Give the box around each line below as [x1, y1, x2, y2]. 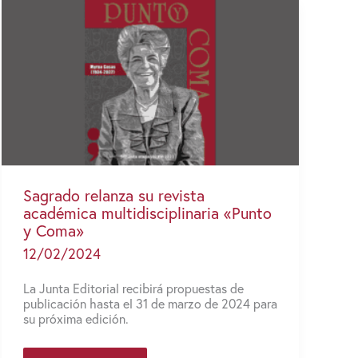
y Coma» [23, 219, 84, 241]
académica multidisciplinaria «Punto [23, 201, 272, 224]
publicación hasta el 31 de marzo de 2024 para [23, 295, 277, 312]
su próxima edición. [23, 310, 129, 328]
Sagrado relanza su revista [23, 184, 205, 206]
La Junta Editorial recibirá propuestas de [23, 280, 244, 297]
